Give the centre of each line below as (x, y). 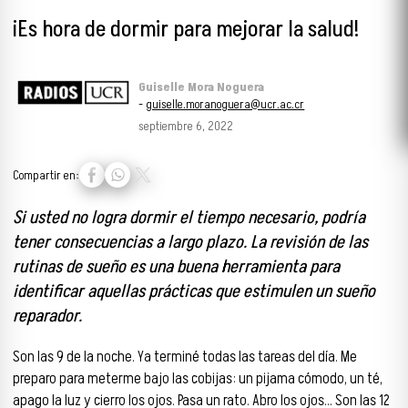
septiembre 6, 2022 (186, 127)
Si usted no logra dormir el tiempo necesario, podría (189, 218)
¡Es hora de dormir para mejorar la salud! (186, 30)
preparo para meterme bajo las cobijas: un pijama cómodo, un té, (198, 379)
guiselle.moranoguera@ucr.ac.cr (225, 105)
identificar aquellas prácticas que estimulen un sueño (194, 291)
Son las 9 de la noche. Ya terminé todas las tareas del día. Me (185, 357)
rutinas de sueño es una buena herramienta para (176, 267)
